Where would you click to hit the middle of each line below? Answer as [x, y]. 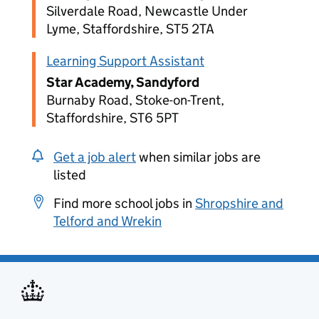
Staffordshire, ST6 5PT [113, 118]
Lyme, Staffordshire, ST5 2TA [130, 29]
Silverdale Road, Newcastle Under [147, 11]
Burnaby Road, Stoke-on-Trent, [135, 100]
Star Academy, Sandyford [123, 82]
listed [70, 175]
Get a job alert [95, 157]
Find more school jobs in [124, 203]
